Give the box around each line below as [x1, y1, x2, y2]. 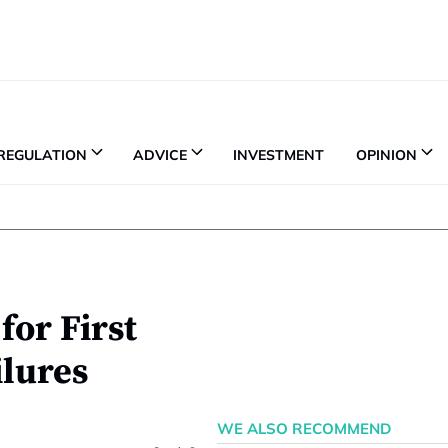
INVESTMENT [233, 145, 324, 164]
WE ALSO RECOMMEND [216, 419, 391, 438]
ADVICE [133, 145, 187, 164]
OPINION [356, 145, 417, 164]
